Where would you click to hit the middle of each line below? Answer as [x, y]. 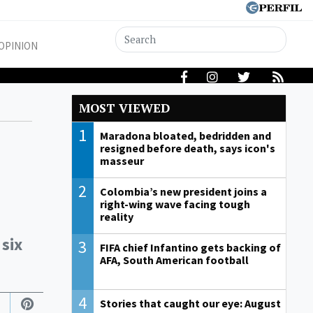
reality [116, 217]
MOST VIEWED [124, 108]
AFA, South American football [174, 260]
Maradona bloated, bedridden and [185, 136]
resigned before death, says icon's [187, 148]
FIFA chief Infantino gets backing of [190, 248]
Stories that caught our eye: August [190, 304]
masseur [122, 161]
